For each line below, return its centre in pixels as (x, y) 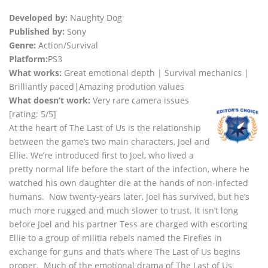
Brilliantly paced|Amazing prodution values (97, 87)
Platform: (28, 59)
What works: (36, 73)
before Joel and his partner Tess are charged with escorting (128, 224)
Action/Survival (68, 45)
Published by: (38, 32)
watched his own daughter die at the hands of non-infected (129, 183)
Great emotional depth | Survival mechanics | (156, 73)
